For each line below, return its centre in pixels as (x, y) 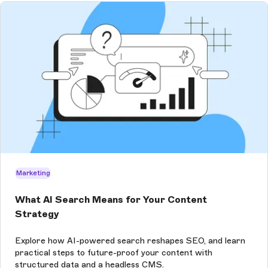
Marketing (33, 173)
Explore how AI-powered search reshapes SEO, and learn (130, 241)
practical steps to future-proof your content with (114, 253)
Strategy (37, 214)
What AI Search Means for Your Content (111, 199)
